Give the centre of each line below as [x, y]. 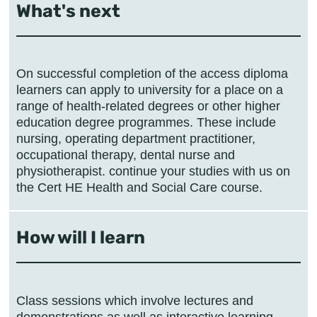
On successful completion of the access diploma [152, 74]
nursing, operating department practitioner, [136, 139]
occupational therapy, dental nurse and [126, 155]
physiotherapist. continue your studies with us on [153, 172]
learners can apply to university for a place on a [150, 90]
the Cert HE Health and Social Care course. [139, 188]
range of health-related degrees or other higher [148, 106]
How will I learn [81, 238]
